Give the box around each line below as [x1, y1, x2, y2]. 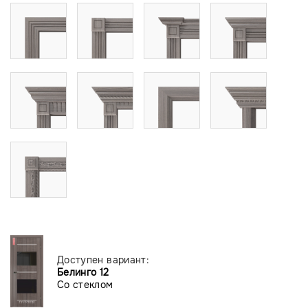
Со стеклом [57, 278, 113, 291]
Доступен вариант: [57, 254, 149, 266]
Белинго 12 [57, 266, 109, 278]
